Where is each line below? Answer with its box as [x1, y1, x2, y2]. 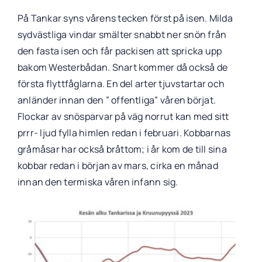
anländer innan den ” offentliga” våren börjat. [17, 93, 216, 106]
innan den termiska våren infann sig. [17, 175, 178, 188]
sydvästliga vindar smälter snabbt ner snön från [17, 27, 227, 41]
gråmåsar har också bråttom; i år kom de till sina [17, 142, 227, 156]
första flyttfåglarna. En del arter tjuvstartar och [17, 77, 225, 90]
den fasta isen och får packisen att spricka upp [17, 44, 222, 57]
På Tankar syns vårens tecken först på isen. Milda [17, 11, 233, 25]
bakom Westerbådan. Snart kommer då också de [17, 60, 228, 74]
